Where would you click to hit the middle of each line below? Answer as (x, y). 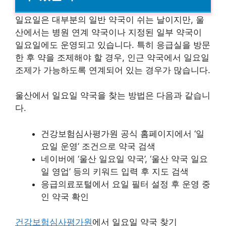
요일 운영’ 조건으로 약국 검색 (98, 146)
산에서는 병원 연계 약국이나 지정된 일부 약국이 (108, 32)
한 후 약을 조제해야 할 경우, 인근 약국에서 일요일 (112, 57)
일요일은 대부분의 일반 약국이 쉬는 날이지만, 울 (110, 19)
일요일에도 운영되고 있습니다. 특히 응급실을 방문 (113, 45)
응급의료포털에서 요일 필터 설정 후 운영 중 (126, 184)
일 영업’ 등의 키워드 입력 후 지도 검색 (115, 171)
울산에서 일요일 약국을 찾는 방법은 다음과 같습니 (113, 96)
